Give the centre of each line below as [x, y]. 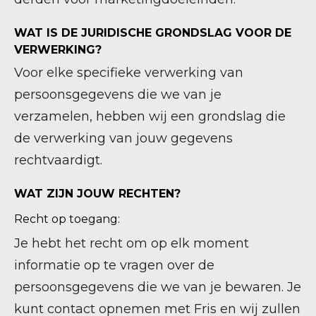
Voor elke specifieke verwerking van [129, 73]
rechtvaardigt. [58, 160]
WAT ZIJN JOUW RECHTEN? [97, 194]
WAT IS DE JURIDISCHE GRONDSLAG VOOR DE [153, 33]
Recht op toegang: [67, 219]
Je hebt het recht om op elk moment [132, 243]
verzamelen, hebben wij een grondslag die [150, 116]
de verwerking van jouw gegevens [123, 138]
